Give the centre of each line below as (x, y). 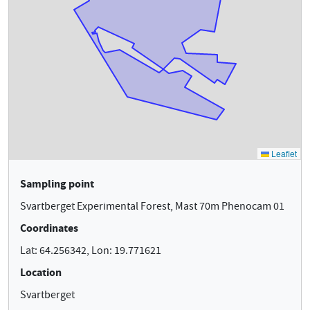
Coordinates (49, 228)
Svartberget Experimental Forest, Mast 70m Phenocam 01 (152, 206)
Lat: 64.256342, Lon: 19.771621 (91, 250)
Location (41, 272)
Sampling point (57, 184)
